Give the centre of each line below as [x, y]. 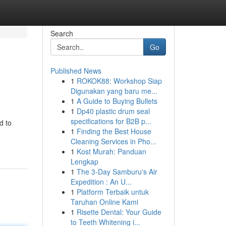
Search [62, 33]
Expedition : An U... [101, 182]
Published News [76, 71]
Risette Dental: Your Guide [119, 212]
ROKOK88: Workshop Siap [119, 81]
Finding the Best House [114, 131]
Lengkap [84, 161]
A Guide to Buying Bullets [117, 101]
